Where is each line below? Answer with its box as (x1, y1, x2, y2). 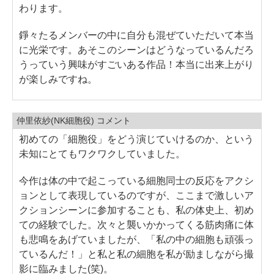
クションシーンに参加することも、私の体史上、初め (19, 204, 254, 215)
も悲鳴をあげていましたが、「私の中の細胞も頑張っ (19, 234, 254, 245)
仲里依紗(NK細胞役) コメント (17, 115, 131, 125)
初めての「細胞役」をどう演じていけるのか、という (19, 133, 254, 144)
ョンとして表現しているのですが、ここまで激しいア (19, 190, 254, 201)
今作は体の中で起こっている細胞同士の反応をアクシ (19, 175, 254, 186)
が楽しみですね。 (19, 73, 97, 84)
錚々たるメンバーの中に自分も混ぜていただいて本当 (19, 29, 254, 40)
